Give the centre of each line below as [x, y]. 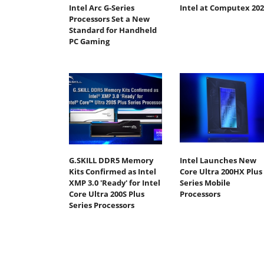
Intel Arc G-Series [102, 7]
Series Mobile [205, 183]
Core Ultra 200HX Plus [221, 172]
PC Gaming [89, 41]
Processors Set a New [109, 19]
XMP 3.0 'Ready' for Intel [115, 183]
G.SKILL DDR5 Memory [111, 161]
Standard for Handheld [113, 30]
